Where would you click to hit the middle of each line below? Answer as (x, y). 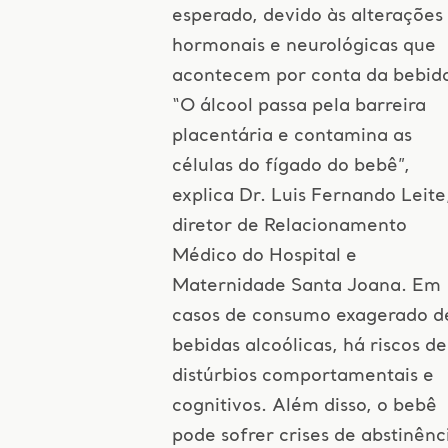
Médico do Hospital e (264, 256)
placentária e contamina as (291, 136)
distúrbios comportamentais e (302, 376)
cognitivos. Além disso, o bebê (304, 406)
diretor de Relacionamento (289, 226)
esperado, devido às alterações (307, 16)
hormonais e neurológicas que (303, 46)
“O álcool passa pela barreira (298, 106)
